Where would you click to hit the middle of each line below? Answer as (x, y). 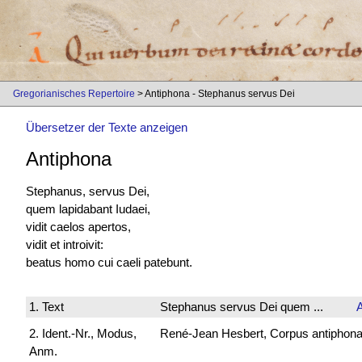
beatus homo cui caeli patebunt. (109, 262)
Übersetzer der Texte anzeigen (107, 128)
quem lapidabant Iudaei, (88, 208)
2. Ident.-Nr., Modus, (83, 334)
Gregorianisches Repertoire (74, 94)
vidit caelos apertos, (78, 226)
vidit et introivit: (65, 244)
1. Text (46, 306)
